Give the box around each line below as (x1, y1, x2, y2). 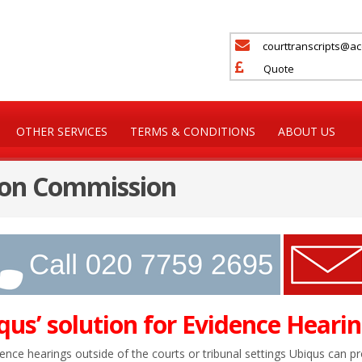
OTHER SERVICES (16, 124, 107, 139)
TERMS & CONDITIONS (130, 124, 255, 139)
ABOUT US (278, 124, 335, 139)
